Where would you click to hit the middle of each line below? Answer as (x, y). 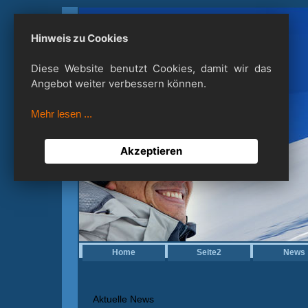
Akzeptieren (151, 151)
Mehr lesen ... (62, 114)
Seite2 (209, 252)
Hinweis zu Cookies (79, 38)
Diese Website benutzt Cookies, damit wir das (151, 68)
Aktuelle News (123, 299)
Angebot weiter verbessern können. (119, 84)
